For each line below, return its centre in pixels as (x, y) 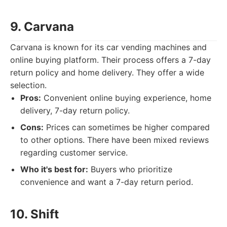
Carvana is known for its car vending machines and (108, 47)
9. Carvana (42, 27)
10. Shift (34, 214)
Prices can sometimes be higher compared (127, 127)
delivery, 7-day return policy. (75, 110)
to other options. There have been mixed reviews (115, 140)
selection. (28, 85)
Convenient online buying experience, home (126, 98)
